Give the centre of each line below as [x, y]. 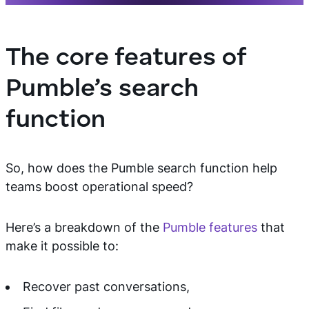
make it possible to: [62, 246]
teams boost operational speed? [99, 187]
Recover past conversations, [106, 287]
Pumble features [210, 227]
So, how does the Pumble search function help [141, 168]
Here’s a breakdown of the [84, 227]
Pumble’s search [102, 90]
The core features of [126, 59]
